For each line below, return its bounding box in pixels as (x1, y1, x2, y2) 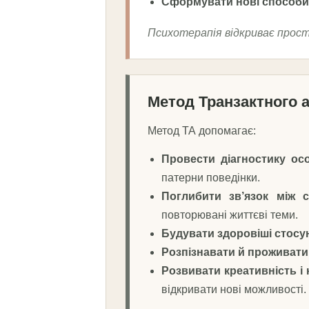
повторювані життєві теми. (161, 208, 298, 221)
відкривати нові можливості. (161, 283, 306, 295)
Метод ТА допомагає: (148, 124, 256, 137)
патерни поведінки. (161, 171, 260, 183)
